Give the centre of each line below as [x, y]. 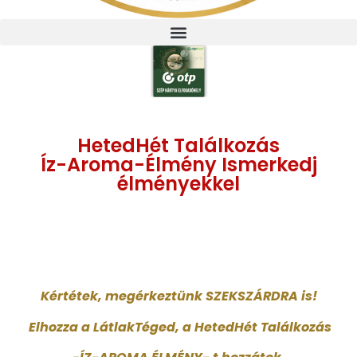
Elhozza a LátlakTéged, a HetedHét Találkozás [178, 327]
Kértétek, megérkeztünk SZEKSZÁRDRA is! [178, 296]
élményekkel [178, 184]
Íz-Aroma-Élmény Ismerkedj [178, 165]
